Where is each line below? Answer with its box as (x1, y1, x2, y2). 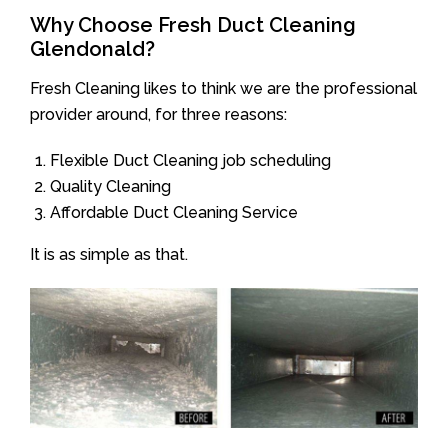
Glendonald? (30, 36, 155, 61)
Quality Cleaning (50, 176, 171, 196)
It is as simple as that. (30, 244, 188, 264)
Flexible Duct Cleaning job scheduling (50, 150, 331, 170)
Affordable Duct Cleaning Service (50, 202, 298, 222)
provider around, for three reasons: (30, 104, 287, 124)
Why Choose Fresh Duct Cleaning (30, 12, 356, 37)
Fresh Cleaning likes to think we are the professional (30, 78, 417, 98)
